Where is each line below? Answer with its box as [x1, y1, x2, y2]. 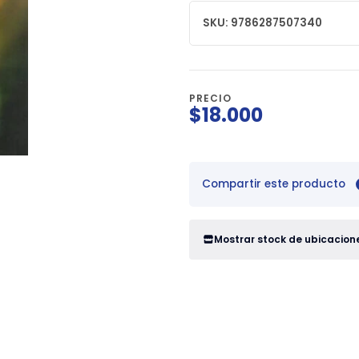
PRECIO [189, 91, 232, 106]
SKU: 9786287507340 [203, 15, 322, 31]
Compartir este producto [202, 176, 345, 192]
